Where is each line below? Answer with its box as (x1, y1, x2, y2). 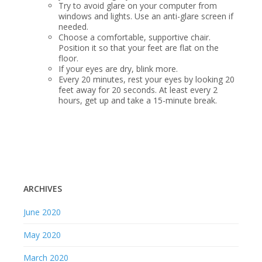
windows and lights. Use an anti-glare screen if (58, 11, 233, 22)
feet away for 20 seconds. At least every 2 (58, 84, 218, 95)
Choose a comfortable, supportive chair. (58, 32, 211, 43)
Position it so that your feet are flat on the (58, 42, 219, 53)
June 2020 (23, 206, 61, 218)
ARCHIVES (23, 183, 62, 194)
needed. (58, 21, 88, 32)
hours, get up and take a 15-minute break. (58, 95, 217, 106)
